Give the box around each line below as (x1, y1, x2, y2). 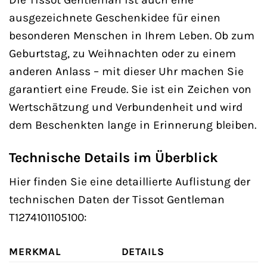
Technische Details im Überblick (9, 149, 218, 166)
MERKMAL (9, 246, 62, 258)
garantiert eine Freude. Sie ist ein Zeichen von (9, 82, 252, 97)
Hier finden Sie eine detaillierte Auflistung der (9, 175, 250, 189)
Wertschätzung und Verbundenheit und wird (9, 100, 243, 114)
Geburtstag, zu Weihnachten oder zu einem (9, 46, 236, 61)
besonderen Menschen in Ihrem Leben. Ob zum (9, 29, 254, 43)
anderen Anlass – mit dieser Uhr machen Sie (9, 64, 244, 79)
